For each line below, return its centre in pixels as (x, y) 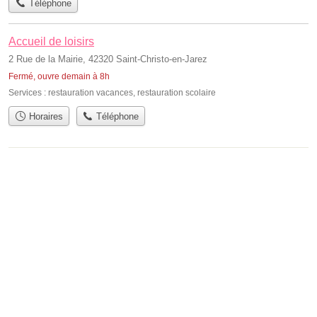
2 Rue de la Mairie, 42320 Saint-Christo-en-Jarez (108, 59)
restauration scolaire (177, 92)
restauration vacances (91, 92)
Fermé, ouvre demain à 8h (59, 76)
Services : (28, 92)
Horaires (44, 116)
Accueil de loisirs (51, 41)
